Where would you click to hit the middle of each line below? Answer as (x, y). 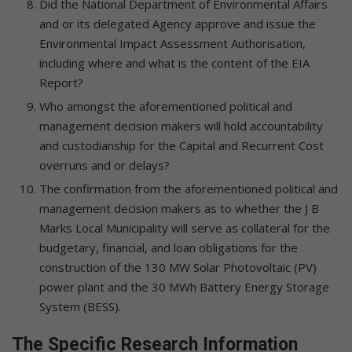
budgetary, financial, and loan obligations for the (169, 247)
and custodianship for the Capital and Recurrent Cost (181, 145)
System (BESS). (80, 306)
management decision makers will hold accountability (181, 125)
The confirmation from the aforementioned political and (189, 188)
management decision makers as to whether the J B (179, 208)
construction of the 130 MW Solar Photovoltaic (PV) (178, 267)
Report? (61, 82)
